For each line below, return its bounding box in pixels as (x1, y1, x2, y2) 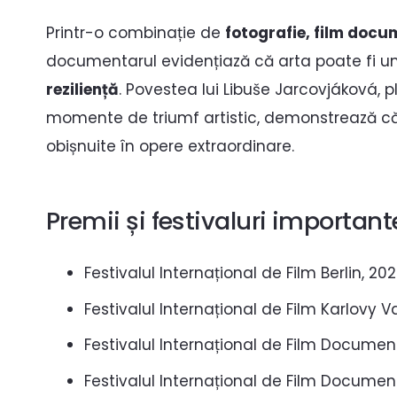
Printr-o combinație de (46, 21, 225, 43)
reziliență (46, 78, 119, 100)
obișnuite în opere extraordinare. (46, 135, 294, 157)
